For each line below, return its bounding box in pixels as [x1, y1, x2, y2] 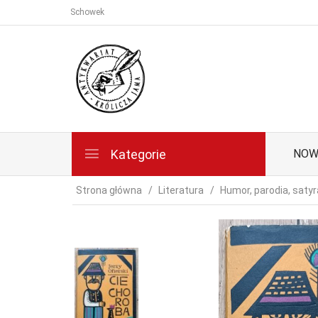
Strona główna [76, 185, 142, 196]
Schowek [70, 7, 104, 17]
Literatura [158, 185, 204, 196]
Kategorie [108, 147, 166, 162]
